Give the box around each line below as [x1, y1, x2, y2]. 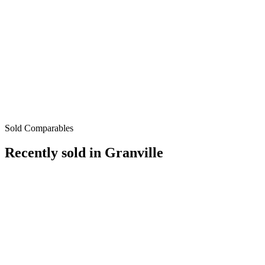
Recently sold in [5, 145, 105, 161]
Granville [105, 145, 163, 161]
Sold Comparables [5, 122, 73, 133]
